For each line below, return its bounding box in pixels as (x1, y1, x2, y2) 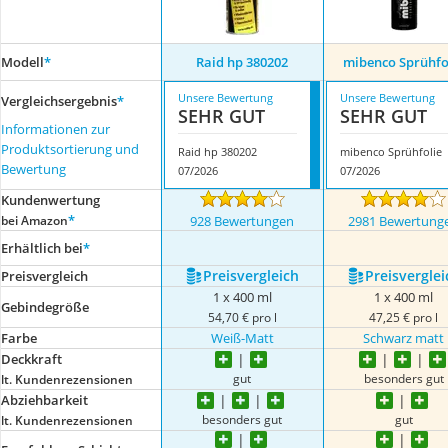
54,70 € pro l (207, 309, 277, 325)
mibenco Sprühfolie (339, 144, 442, 159)
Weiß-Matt (210, 329, 274, 347)
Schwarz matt (363, 329, 445, 347)
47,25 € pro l (369, 309, 439, 325)
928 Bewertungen (190, 212, 295, 230)
